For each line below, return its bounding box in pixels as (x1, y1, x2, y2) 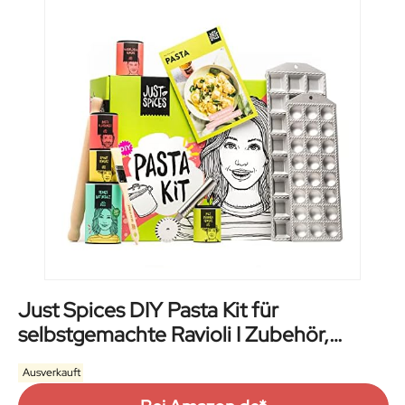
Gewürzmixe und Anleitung (18, 345, 268, 373)
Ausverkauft (20, 365, 81, 381)
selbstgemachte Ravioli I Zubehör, (18, 321, 329, 349)
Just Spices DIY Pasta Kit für (18, 297, 278, 325)
